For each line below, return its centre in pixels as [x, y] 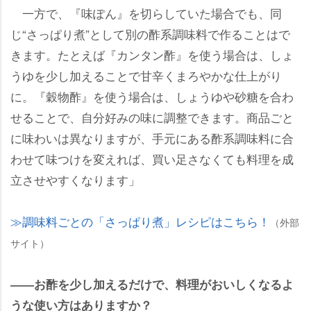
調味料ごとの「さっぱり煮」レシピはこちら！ [140, 221]
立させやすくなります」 [75, 179]
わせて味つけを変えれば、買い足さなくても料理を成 [152, 158]
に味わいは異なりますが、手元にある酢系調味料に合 [152, 137]
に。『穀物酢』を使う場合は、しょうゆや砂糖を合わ [152, 96]
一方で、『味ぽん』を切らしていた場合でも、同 [146, 12]
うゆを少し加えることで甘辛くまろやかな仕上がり [146, 75]
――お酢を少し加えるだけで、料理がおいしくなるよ [152, 284]
